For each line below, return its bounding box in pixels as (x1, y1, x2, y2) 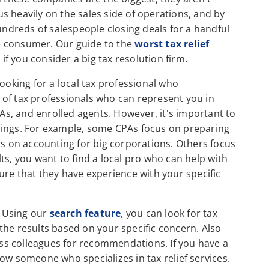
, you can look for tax (121, 207, 217, 220)
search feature (49, 207, 121, 220)
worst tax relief (134, 37, 210, 51)
